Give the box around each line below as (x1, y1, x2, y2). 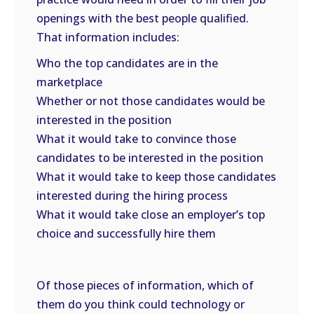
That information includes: (36, 29, 180, 45)
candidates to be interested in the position (36, 150, 264, 165)
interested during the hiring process (36, 188, 228, 203)
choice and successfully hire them (36, 226, 217, 241)
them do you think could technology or (36, 296, 245, 312)
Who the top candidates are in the (36, 55, 219, 71)
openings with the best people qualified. (36, 11, 250, 26)
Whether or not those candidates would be (36, 93, 266, 109)
